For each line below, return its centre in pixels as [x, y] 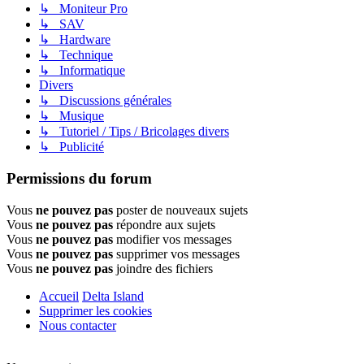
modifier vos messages [172, 239]
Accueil [59, 296]
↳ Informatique [82, 71]
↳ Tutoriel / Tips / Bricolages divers [134, 132]
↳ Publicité [71, 147]
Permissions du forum [79, 178]
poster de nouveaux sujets [180, 210]
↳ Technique [76, 55]
